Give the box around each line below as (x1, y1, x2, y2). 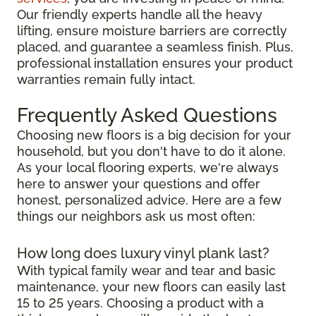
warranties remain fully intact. (17, 72, 195, 87)
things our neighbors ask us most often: (17, 209, 255, 224)
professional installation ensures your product (17, 56, 293, 71)
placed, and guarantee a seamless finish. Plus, (17, 39, 293, 55)
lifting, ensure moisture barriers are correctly (17, 23, 287, 39)
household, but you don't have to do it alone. (17, 144, 286, 159)
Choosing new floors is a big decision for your (17, 128, 291, 143)
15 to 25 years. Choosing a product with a (17, 296, 264, 311)
